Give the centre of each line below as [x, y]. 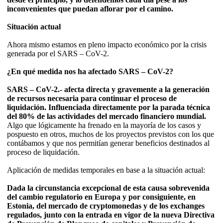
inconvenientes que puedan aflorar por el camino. [90, 9]
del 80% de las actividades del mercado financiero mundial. [107, 116]
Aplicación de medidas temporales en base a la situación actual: [106, 170]
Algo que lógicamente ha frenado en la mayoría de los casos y [104, 125]
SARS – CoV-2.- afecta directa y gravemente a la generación [108, 90]
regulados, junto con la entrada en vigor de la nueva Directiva [111, 215]
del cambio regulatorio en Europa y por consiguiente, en [101, 197]
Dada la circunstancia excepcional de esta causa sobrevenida [108, 188]
